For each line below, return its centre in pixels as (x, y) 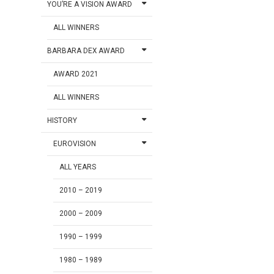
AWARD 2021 (76, 74)
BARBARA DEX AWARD (86, 51)
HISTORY (62, 121)
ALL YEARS (78, 167)
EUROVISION (75, 144)
